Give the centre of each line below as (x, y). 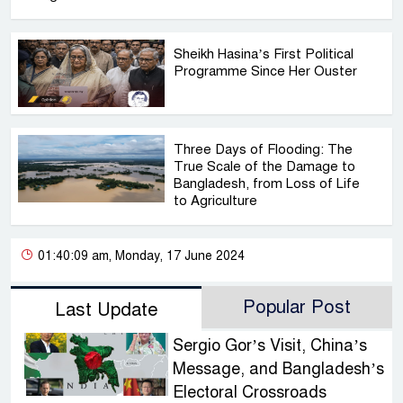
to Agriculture (216, 201)
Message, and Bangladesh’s (278, 369)
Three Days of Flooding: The (264, 150)
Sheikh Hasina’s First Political (264, 54)
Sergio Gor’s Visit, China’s (269, 346)
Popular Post (297, 308)
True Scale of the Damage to (265, 167)
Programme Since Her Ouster (266, 72)
